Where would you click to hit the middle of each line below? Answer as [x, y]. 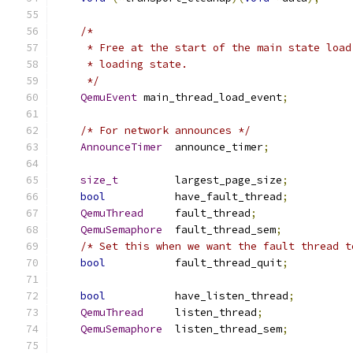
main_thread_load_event [210, 97]
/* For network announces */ [165, 130]
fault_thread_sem [219, 230]
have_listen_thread [197, 296]
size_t [99, 180]
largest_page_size [200, 180]
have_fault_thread [194, 197]
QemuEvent [109, 97]
